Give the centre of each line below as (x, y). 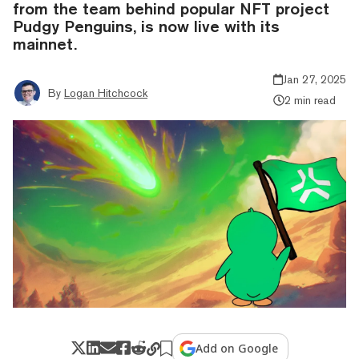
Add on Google (237, 348)
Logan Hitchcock (106, 93)
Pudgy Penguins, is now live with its (146, 26)
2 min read (310, 100)
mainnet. (45, 43)
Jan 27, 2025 (315, 79)
